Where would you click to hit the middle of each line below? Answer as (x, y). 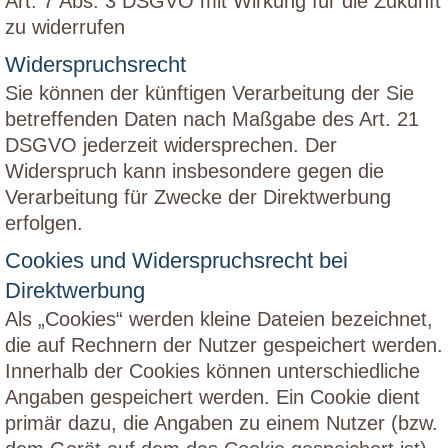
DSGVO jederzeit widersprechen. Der (171, 145)
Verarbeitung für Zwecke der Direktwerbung (198, 197)
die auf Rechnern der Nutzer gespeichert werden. (224, 345)
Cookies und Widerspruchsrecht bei (176, 260)
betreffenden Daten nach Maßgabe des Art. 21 (212, 119)
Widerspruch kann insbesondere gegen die (194, 171)
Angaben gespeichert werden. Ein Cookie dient (212, 397)
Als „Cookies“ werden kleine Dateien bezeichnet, (219, 319)
